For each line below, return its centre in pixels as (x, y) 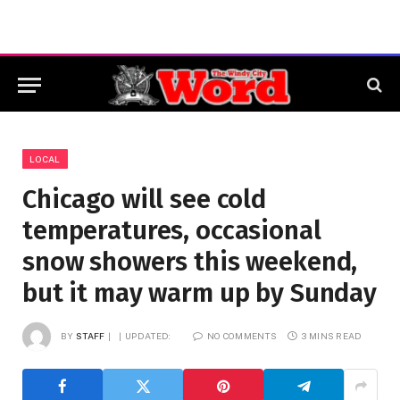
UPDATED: (148, 335)
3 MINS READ (332, 335)
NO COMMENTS (242, 335)
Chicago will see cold (144, 200)
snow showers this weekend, (190, 262)
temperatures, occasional (172, 231)
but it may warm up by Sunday (200, 293)
